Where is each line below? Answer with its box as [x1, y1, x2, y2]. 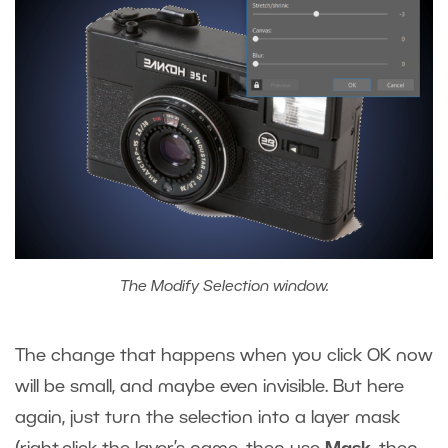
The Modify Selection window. [119, 279, 329, 294]
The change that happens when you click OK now [15, 347, 433, 364]
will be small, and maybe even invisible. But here [15, 378, 404, 395]
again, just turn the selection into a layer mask [15, 409, 400, 426]
